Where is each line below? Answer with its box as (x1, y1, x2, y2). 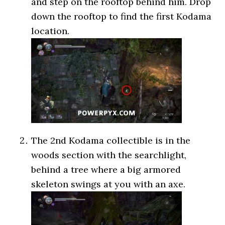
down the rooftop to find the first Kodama (31, 11, 212, 22)
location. (31, 25, 70, 37)
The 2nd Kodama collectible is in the (31, 135, 191, 146)
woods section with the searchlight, (31, 149, 187, 161)
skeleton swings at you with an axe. (31, 178, 186, 190)
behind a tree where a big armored (31, 164, 181, 175)
